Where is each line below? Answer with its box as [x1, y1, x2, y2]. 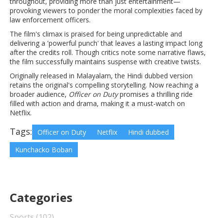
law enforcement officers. [10, 15, 91, 25]
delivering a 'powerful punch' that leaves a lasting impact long [10, 38, 202, 48]
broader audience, [10, 90, 69, 99]
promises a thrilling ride [118, 90, 193, 99]
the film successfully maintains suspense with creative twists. [10, 57, 201, 67]
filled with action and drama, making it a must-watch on [10, 99, 185, 109]
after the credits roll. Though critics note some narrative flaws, [10, 48, 206, 57]
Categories [10, 189, 73, 206]
